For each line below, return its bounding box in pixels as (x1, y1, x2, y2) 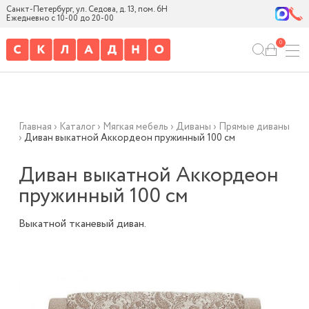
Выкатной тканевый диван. (18, 216, 146, 232)
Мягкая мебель (102, 120, 168, 134)
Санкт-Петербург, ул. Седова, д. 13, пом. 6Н (6, 3, 168, 15)
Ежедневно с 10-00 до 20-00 (6, 12, 114, 24)
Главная (18, 120, 52, 134)
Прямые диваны (218, 120, 290, 134)
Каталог (59, 120, 95, 134)
